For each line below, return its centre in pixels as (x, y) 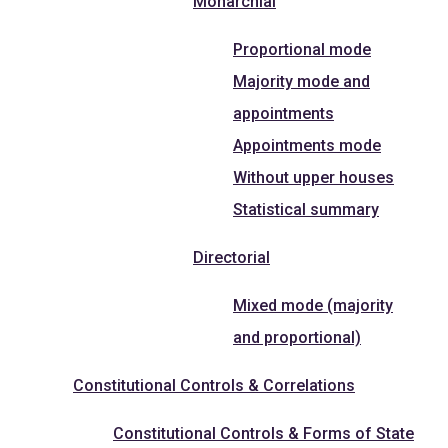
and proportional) (297, 337)
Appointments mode (307, 145)
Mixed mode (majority (313, 305)
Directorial (231, 257)
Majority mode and (301, 81)
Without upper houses (313, 177)
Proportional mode (302, 49)
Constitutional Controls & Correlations (214, 385)
